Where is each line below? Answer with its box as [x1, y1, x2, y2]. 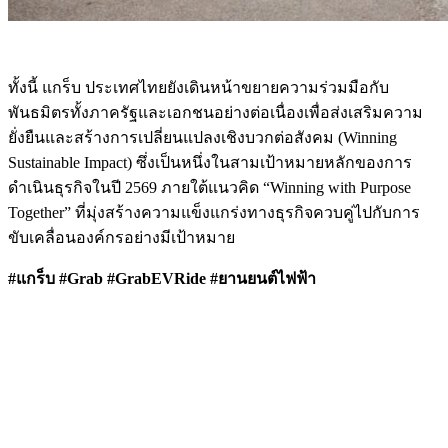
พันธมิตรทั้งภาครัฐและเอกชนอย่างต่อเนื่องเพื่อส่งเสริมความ [8, 103, 423, 121]
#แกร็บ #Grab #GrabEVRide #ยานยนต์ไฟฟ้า [8, 269, 316, 287]
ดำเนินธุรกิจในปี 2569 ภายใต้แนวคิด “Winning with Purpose [8, 178, 411, 196]
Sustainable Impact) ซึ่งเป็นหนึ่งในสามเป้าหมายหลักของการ [8, 153, 412, 171]
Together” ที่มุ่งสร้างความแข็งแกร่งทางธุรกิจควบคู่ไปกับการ [8, 203, 420, 221]
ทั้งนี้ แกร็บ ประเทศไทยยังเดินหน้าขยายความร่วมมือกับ [8, 78, 389, 96]
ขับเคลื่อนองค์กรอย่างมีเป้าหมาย [8, 228, 235, 246]
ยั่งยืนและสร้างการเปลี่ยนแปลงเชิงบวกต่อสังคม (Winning [8, 128, 397, 146]
